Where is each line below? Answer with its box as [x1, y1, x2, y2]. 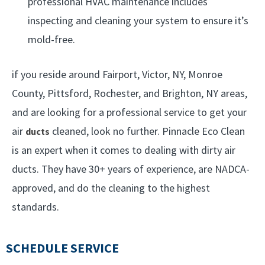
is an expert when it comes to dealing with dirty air [12, 143, 235, 157]
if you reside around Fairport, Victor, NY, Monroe [12, 67, 222, 81]
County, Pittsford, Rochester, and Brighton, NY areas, [12, 86, 247, 100]
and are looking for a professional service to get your [12, 105, 247, 119]
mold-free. [28, 33, 75, 46]
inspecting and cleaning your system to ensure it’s [28, 14, 248, 27]
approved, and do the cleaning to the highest [12, 181, 210, 195]
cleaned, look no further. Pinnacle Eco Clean [50, 124, 245, 138]
